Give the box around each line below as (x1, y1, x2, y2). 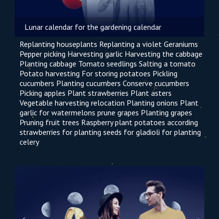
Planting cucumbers (56, 78, 121, 88)
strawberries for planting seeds (20, 127, 122, 137)
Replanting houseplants (20, 39, 97, 49)
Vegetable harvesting (20, 98, 89, 108)
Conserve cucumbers (123, 78, 189, 88)
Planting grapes (141, 108, 192, 117)
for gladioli (124, 127, 160, 137)
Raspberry (81, 117, 113, 127)
